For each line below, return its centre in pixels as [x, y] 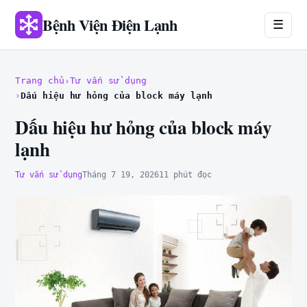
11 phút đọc [185, 174]
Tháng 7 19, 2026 [121, 174]
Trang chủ [40, 81]
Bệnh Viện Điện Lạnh [110, 25]
